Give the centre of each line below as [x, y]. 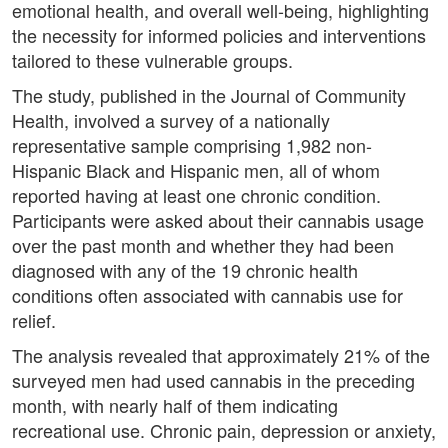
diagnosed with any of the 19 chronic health [185, 270]
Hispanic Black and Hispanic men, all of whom [196, 170]
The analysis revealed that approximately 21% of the [221, 355]
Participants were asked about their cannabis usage [218, 220]
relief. [34, 320]
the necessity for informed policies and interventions [219, 35]
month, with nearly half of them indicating [175, 405]
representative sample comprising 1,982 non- [192, 145]
